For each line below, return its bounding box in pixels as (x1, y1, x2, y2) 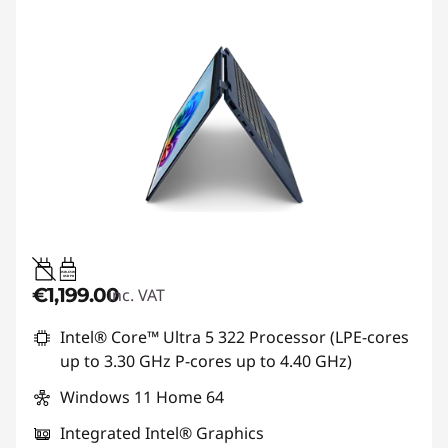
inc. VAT (108, 283, 165, 306)
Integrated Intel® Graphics (60, 421, 264, 444)
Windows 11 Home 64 (60, 385, 224, 408)
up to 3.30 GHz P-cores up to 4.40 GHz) (60, 349, 352, 372)
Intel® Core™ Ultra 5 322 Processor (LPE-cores (60, 325, 409, 348)
